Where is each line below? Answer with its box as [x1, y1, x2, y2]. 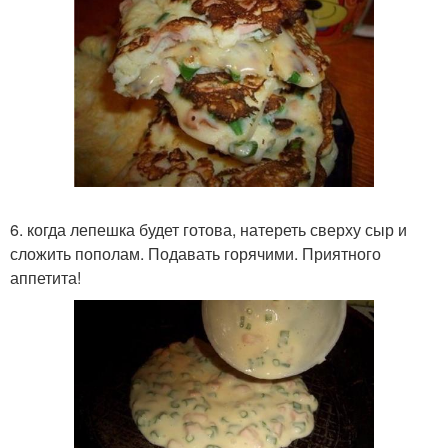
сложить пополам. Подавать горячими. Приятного [10, 242, 381, 265]
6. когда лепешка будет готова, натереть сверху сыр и [10, 218, 407, 241]
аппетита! [10, 266, 81, 289]
